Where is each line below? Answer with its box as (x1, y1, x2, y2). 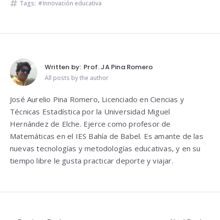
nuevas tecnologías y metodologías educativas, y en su (10, 143, 201, 153)
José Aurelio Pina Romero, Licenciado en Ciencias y (10, 94, 185, 104)
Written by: (45, 62, 82, 72)
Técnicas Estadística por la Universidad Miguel (10, 107, 170, 116)
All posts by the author (45, 74, 109, 82)
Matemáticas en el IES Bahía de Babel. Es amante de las (10, 131, 203, 141)
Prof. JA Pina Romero (83, 62, 153, 72)
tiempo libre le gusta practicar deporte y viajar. (10, 156, 173, 165)
